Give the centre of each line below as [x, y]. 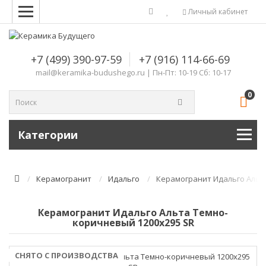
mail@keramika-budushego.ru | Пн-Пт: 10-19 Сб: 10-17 [133, 72]
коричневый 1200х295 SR [133, 223]
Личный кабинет [217, 12]
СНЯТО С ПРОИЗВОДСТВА [66, 255]
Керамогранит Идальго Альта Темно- [133, 213]
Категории [48, 135]
